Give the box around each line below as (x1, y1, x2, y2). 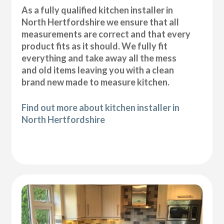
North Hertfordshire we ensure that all (21, 16, 179, 27)
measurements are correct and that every (21, 28, 191, 39)
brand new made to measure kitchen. (21, 76, 170, 87)
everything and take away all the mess (21, 52, 177, 63)
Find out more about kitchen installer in (21, 101, 180, 113)
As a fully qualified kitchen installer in (21, 4, 173, 15)
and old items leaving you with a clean (21, 64, 174, 75)
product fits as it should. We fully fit (21, 40, 168, 51)
